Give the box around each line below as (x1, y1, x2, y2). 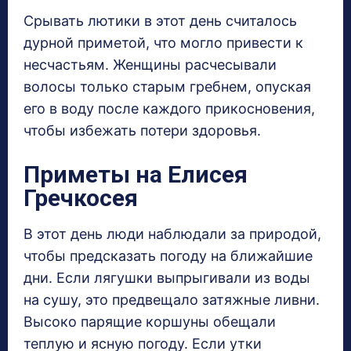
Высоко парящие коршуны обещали (24, 313, 276, 331)
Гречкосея (24, 184, 138, 212)
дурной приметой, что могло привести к (24, 34, 303, 52)
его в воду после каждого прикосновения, (24, 100, 315, 118)
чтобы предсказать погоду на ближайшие (24, 248, 313, 265)
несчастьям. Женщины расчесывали (24, 56, 277, 74)
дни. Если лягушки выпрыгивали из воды (24, 270, 310, 287)
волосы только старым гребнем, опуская (24, 78, 311, 96)
